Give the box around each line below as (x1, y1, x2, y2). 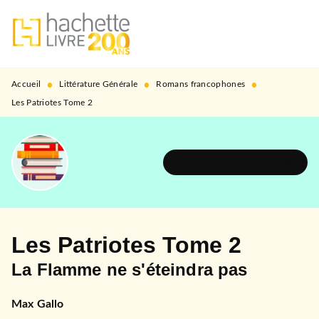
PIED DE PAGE (24, 45, 85, 54)
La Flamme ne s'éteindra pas (11, 260, 248, 279)
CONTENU (179, 19, 226, 28)
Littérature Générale (59, 80, 138, 88)
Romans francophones (156, 80, 246, 88)
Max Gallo (11, 298, 64, 310)
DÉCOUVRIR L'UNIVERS (192, 157, 295, 167)
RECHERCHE (88, 19, 143, 28)
